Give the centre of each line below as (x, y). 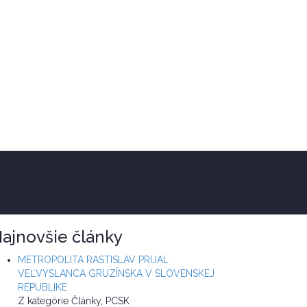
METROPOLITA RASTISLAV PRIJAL (93, 260)
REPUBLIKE (42, 287)
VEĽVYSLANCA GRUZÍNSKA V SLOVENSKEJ (116, 274)
